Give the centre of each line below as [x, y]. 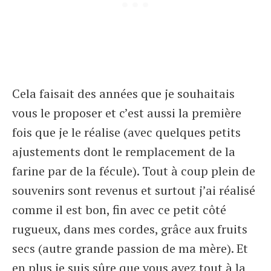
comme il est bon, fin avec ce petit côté [119, 210]
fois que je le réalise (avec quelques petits [126, 132]
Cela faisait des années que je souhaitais [123, 93]
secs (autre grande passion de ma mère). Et [130, 248]
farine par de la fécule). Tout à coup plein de [134, 171]
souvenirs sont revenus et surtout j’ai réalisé [134, 190]
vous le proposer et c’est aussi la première [127, 113]
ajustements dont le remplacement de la [124, 152]
